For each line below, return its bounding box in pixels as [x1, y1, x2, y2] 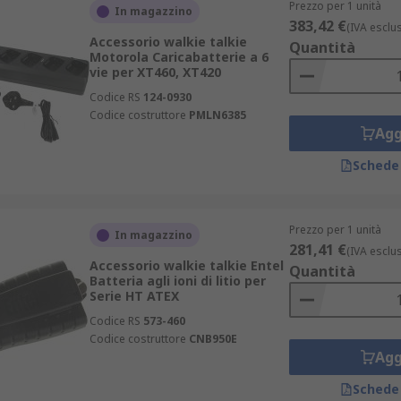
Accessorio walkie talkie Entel [89, 257, 284, 274]
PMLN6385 [188, 107, 246, 123]
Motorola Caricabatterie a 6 [89, 48, 269, 65]
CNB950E [188, 331, 237, 346]
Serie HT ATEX [89, 287, 179, 304]
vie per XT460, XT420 [89, 64, 221, 81]
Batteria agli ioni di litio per [89, 272, 266, 289]
